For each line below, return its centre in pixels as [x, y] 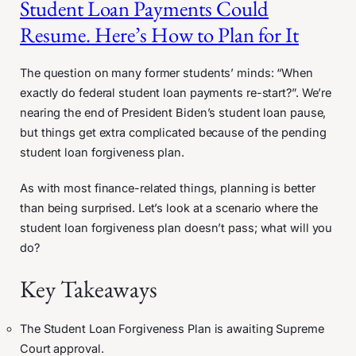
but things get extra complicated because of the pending [173, 132]
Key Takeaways [89, 288]
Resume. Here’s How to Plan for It [159, 34]
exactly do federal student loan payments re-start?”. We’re [176, 93]
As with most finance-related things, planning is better [168, 188]
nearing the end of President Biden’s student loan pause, [173, 112]
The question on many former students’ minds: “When [166, 73]
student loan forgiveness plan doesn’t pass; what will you [176, 228]
